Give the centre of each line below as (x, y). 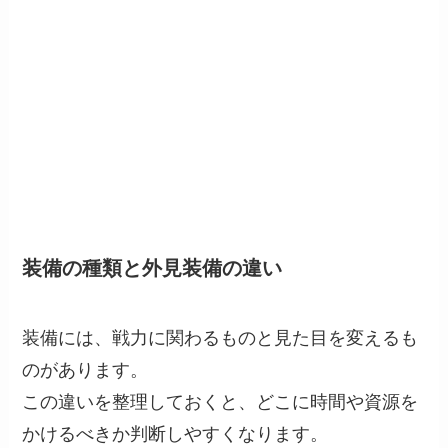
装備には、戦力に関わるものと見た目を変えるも (220, 337)
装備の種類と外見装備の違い (152, 268)
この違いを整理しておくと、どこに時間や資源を (220, 401)
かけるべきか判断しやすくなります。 (175, 433)
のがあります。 (85, 369)
